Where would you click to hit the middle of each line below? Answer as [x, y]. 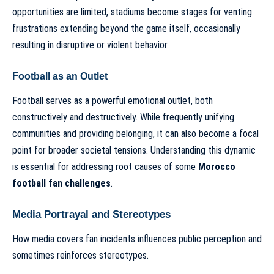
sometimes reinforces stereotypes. [80, 255]
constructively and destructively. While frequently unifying [123, 117]
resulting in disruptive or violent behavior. [91, 45]
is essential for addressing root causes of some [105, 167]
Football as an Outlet [60, 76]
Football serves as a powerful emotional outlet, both [113, 101]
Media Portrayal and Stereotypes [91, 214]
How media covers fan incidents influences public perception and [137, 239]
